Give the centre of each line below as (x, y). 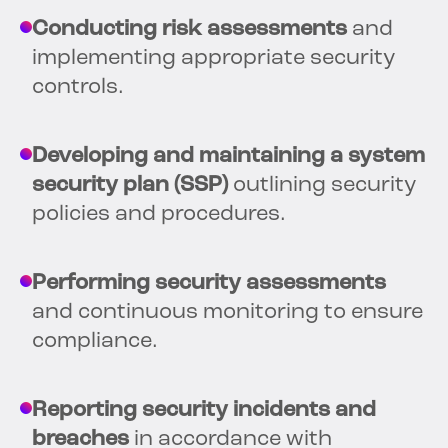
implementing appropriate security (213, 59)
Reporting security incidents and (204, 411)
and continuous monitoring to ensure (227, 313)
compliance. (95, 342)
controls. (78, 88)
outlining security (322, 186)
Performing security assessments (209, 284)
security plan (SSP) (130, 186)
